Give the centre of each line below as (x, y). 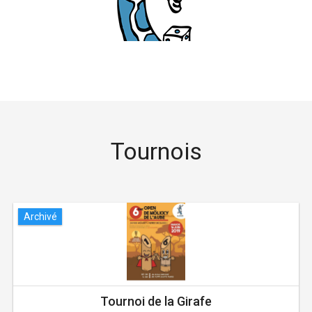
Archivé (40, 216)
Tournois (156, 151)
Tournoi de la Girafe (156, 302)
